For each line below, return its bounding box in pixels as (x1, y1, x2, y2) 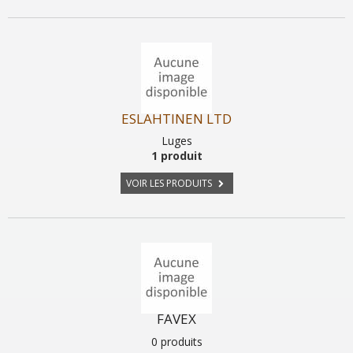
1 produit (150, 148, 203, 163)
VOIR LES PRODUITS (125, 176, 214, 190)
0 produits (150, 334, 203, 349)
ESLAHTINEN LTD (121, 110, 232, 128)
